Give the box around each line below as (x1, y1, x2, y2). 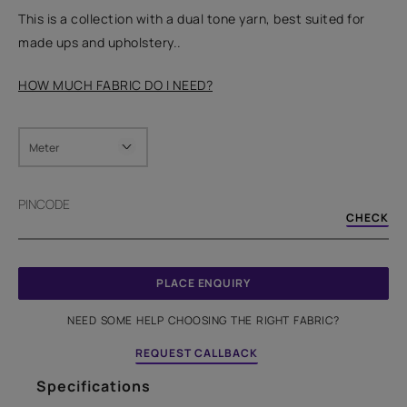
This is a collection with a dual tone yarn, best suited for (18, 10, 365, 27)
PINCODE (18, 195, 70, 213)
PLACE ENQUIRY (156, 275, 251, 291)
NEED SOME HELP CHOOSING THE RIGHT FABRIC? (67, 313, 340, 328)
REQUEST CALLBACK (135, 345, 258, 361)
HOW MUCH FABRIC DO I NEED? (18, 76, 213, 94)
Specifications (36, 376, 152, 396)
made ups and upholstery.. (18, 34, 182, 51)
